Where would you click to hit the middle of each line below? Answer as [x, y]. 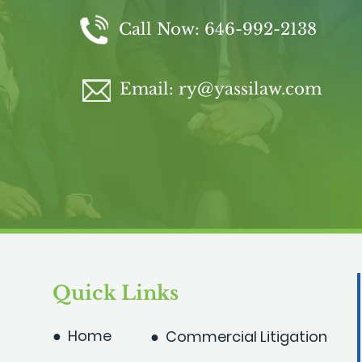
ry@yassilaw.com [250, 89]
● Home [82, 336]
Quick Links [116, 293]
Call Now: [162, 29]
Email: [149, 89]
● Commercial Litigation [239, 337]
